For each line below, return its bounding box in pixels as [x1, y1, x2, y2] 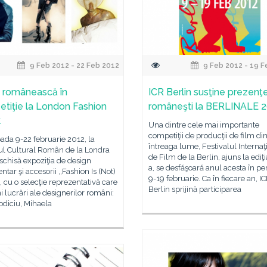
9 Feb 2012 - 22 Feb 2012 [28, 61, 120, 70]
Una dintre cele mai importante [148, 120, 259, 129]
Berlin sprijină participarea [148, 185, 241, 194]
